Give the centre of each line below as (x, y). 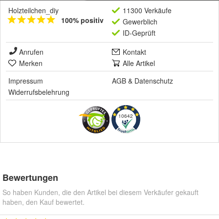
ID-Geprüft (139, 33)
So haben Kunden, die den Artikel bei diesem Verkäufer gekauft (100, 192)
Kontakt (134, 52)
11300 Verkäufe (147, 11)
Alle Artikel (139, 63)
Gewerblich (140, 22)
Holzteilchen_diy (33, 11)
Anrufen (31, 52)
